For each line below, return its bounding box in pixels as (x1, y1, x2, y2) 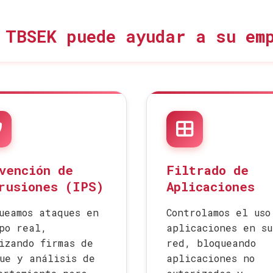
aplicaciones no (166, 252, 255, 264)
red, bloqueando (166, 236, 256, 249)
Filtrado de (166, 161, 249, 179)
